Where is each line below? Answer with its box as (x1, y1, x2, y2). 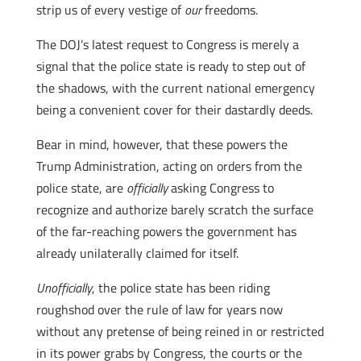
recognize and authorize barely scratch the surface (35, 200, 313, 219)
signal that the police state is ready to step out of (35, 56, 305, 76)
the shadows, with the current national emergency (35, 78, 315, 98)
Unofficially (35, 278, 92, 297)
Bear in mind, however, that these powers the (35, 135, 288, 154)
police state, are (35, 178, 127, 197)
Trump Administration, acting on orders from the (35, 156, 302, 176)
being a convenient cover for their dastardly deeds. (35, 100, 313, 119)
